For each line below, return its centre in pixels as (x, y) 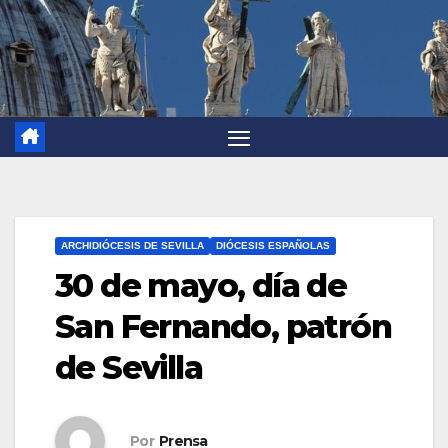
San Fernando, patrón (223, 327)
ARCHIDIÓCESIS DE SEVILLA (132, 246)
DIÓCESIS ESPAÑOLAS (273, 246)
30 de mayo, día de (201, 286)
